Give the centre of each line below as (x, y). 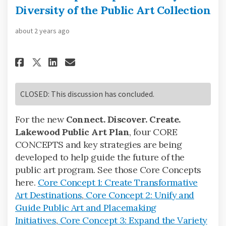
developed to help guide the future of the (100, 157)
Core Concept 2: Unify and (139, 195)
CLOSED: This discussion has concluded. (87, 94)
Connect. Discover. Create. (123, 119)
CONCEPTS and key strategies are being (99, 144)
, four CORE (153, 132)
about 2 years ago (42, 31)
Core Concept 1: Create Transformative (118, 182)
